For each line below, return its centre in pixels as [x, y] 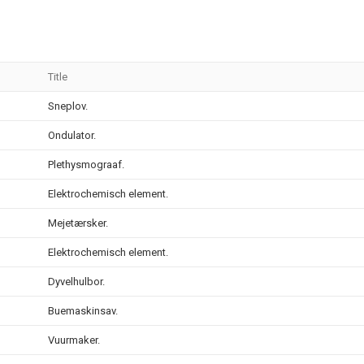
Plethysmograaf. [86, 165]
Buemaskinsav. [83, 311]
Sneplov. [68, 106]
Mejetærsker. [78, 223]
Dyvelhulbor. [76, 282]
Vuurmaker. [74, 340]
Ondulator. [72, 135]
